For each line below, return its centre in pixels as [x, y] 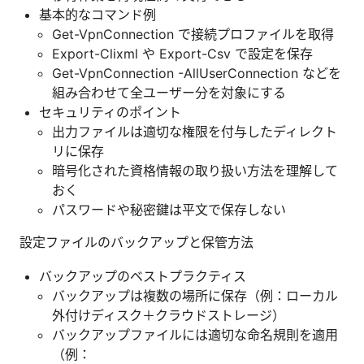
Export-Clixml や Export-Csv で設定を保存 [182, 53]
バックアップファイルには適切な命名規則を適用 [195, 334]
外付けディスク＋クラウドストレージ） [169, 315]
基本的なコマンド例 [97, 14]
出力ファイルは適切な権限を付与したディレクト [195, 131]
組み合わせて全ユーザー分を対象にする [169, 92]
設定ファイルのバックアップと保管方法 [136, 242]
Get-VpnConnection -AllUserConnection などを [197, 73]
